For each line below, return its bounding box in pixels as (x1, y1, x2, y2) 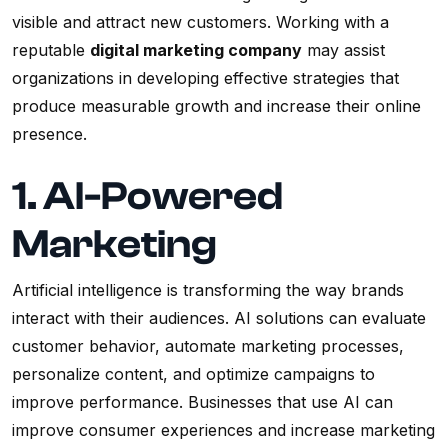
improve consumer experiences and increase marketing (12, 420, 435, 441)
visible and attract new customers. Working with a (12, 12, 389, 33)
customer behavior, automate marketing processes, (12, 336, 404, 357)
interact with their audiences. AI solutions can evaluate (12, 308, 426, 329)
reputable (12, 40, 90, 61)
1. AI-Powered (12, 173, 283, 220)
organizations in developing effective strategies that (12, 68, 399, 89)
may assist (302, 40, 385, 61)
